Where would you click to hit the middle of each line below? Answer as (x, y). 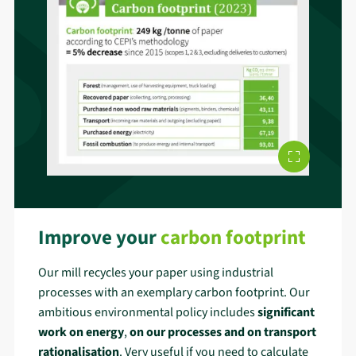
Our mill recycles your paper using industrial (156, 272)
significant (286, 312)
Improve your (97, 238)
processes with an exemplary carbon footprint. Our (174, 292)
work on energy (81, 332)
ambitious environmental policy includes (148, 312)
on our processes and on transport (223, 332)
